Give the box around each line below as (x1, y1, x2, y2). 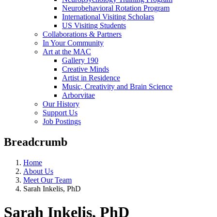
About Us (23, 167, 53, 175)
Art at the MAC (43, 47, 91, 56)
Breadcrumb (4, 135, 67, 148)
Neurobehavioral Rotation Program (62, 4, 170, 13)
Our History (43, 100, 79, 108)
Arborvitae (62, 91, 95, 100)
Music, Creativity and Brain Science (62, 82, 172, 91)
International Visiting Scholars (62, 13, 154, 21)
